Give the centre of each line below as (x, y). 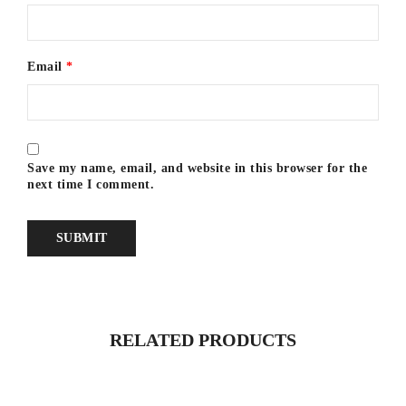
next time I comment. (91, 184)
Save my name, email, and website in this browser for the (197, 168)
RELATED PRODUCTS (203, 339)
